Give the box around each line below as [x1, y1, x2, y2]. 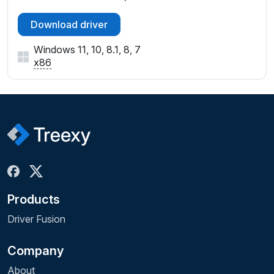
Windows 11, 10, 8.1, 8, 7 [34, 43, 141, 56]
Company [7, 243, 64, 259]
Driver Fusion [7, 213, 65, 226]
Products [7, 192, 60, 207]
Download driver [31, 18, 108, 31]
